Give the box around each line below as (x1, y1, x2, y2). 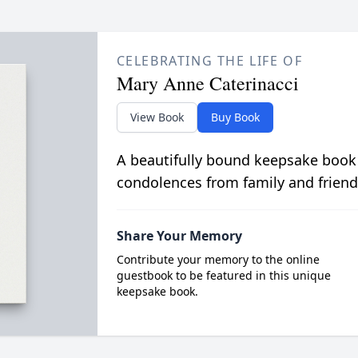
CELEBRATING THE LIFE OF (116, 52, 303, 70)
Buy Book (210, 109, 260, 125)
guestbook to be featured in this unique (116, 268, 331, 283)
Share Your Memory (116, 227, 242, 245)
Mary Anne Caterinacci (116, 70, 299, 96)
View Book (129, 109, 184, 125)
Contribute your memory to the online (116, 252, 320, 267)
